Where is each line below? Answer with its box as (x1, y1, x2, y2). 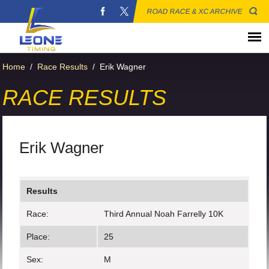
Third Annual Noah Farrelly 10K (104, 209, 224, 219)
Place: (26, 232, 50, 241)
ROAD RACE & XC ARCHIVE (146, 7, 244, 16)
